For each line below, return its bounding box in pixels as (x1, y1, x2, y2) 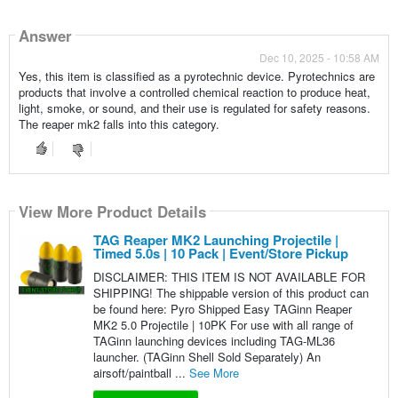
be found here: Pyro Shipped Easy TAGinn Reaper (92, 300, 352, 318)
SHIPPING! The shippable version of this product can (92, 284, 369, 302)
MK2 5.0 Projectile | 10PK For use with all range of (92, 316, 354, 334)
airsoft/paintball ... (92, 364, 189, 382)
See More (188, 364, 239, 382)
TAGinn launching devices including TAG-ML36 (92, 332, 335, 350)
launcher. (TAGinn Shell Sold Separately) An (92, 348, 321, 366)
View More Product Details (18, 200, 206, 222)
